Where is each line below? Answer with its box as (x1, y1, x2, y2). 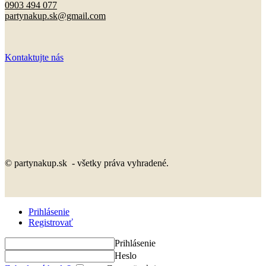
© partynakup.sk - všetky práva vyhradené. (5, 158, 169, 169)
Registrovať (28, 217, 73, 228)
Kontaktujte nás (5, 52, 64, 63)
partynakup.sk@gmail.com (5, 11, 106, 21)
